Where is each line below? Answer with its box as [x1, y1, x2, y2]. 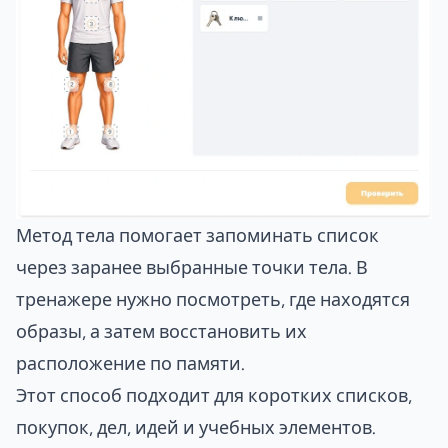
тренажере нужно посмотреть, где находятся [16, 290, 410, 309]
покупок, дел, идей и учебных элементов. [16, 418, 376, 437]
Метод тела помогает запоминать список [16, 226, 379, 245]
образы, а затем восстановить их [16, 322, 307, 341]
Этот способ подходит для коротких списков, [16, 386, 412, 405]
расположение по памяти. [16, 354, 245, 373]
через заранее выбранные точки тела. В [16, 258, 368, 277]
